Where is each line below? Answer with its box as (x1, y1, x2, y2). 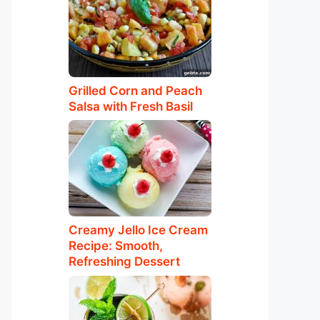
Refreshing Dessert (69, 254, 180, 269)
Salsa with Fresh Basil (69, 99, 193, 114)
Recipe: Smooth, (69, 239, 163, 253)
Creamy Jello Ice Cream (69, 223, 208, 237)
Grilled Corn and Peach (69, 83, 202, 98)
